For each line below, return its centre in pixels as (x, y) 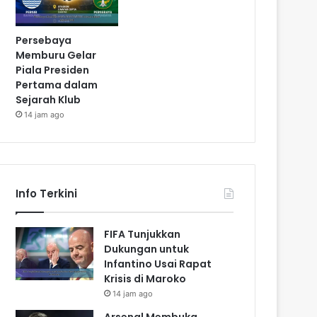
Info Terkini (47, 193)
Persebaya (44, 40)
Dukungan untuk (147, 249)
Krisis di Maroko (145, 278)
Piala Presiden (53, 70)
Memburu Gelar (56, 55)
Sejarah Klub (48, 99)
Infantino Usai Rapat (158, 264)
